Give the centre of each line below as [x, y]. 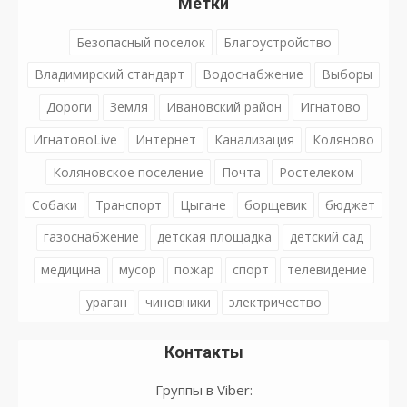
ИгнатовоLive [75, 139]
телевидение [327, 270]
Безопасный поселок [140, 42]
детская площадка [214, 237]
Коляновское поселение [128, 172]
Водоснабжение [253, 74]
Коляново [343, 139]
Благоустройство [277, 42]
